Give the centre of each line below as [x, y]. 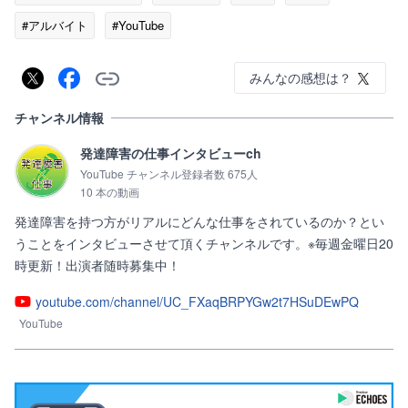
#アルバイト [55, 25]
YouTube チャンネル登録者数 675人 [169, 173]
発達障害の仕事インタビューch [171, 153]
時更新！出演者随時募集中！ [97, 265]
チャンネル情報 [59, 117]
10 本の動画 [110, 192]
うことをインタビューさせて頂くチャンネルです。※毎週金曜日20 [204, 243]
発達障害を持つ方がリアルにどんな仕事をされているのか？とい [199, 221]
